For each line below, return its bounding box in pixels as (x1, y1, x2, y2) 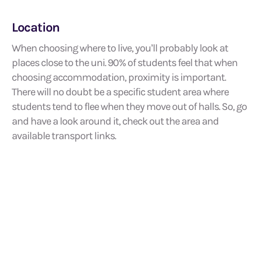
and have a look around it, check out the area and (12, 115, 219, 127)
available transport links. (12, 129, 116, 142)
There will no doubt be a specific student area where (12, 85, 229, 98)
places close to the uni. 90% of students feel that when (12, 56, 237, 69)
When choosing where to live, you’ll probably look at (12, 42, 228, 54)
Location (12, 20, 63, 35)
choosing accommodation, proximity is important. (12, 71, 226, 84)
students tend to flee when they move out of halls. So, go (12, 100, 247, 113)
